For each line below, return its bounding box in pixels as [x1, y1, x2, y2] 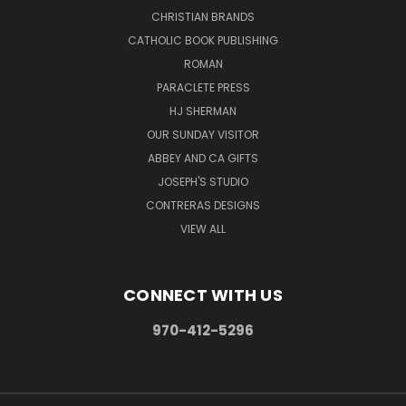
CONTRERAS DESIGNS [146, 197, 260, 213]
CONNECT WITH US [123, 283, 283, 306]
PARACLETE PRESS [156, 79, 250, 95]
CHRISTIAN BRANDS [151, 8, 255, 24]
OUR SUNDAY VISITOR [147, 126, 259, 142]
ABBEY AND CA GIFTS [148, 150, 258, 166]
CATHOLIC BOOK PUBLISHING [128, 32, 278, 48]
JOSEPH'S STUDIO [158, 173, 248, 189]
